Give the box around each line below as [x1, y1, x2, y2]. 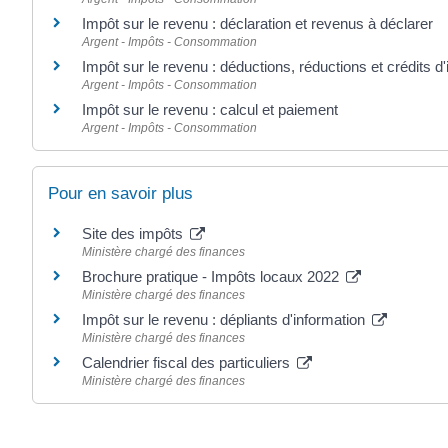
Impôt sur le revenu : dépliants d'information [82, 310, 369, 328]
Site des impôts [82, 224, 187, 242]
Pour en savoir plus [48, 183, 193, 203]
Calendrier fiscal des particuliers [82, 353, 294, 371]
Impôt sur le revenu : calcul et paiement [82, 100, 338, 118]
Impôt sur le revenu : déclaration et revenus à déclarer [82, 14, 433, 32]
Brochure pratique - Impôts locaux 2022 [82, 267, 343, 285]
